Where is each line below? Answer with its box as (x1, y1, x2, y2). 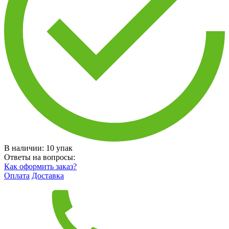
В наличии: (4, 143, 46, 152)
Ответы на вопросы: (4, 152, 75, 162)
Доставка (32, 171, 64, 180)
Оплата (4, 171, 30, 180)
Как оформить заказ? (4, 162, 77, 171)
